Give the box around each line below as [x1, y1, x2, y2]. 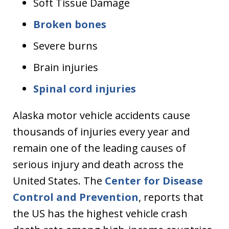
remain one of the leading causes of [13, 141, 186, 155]
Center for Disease [105, 174, 203, 188]
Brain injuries [33, 60, 98, 74]
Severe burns [33, 39, 98, 53]
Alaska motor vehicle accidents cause [13, 108, 190, 122]
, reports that [139, 190, 203, 204]
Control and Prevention [13, 190, 139, 204]
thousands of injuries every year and [13, 125, 190, 139]
